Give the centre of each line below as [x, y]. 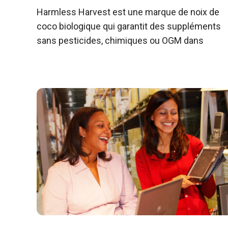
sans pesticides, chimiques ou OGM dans [120, 40]
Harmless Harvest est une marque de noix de [128, 12]
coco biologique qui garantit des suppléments [129, 26]
